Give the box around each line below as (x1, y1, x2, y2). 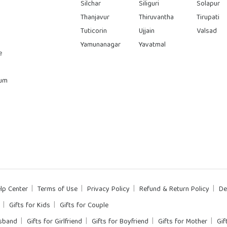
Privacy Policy (87, 183, 130, 196)
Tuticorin (81, 25, 107, 37)
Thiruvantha (138, 11, 174, 24)
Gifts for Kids (9, 199, 50, 212)
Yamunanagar (81, 39, 121, 51)
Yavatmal (138, 39, 166, 51)
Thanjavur (81, 11, 110, 24)
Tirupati (197, 11, 220, 24)
